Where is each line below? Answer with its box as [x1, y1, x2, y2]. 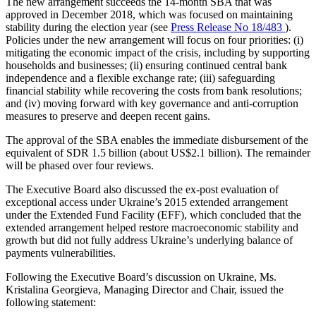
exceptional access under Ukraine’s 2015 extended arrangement [6, 196, 288, 209]
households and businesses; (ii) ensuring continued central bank [6, 59, 287, 72]
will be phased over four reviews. [6, 159, 154, 172]
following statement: [6, 296, 96, 309]
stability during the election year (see [6, 21, 171, 34]
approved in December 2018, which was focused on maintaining [6, 8, 293, 21]
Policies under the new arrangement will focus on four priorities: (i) [6, 34, 303, 47]
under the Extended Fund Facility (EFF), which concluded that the [6, 209, 301, 221]
